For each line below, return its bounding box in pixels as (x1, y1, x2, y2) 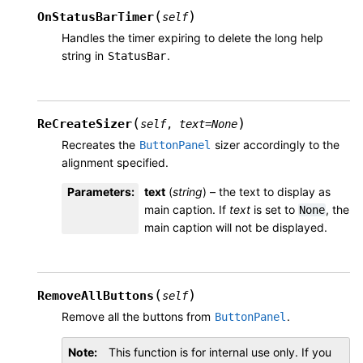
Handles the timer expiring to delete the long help (62, 30, 323, 45)
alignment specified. (62, 155, 169, 169)
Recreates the (62, 137, 139, 152)
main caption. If (144, 202, 229, 216)
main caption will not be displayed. (144, 220, 327, 234)
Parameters (67, 184, 131, 199)
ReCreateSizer (37, 116, 132, 131)
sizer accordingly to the (211, 137, 340, 152)
